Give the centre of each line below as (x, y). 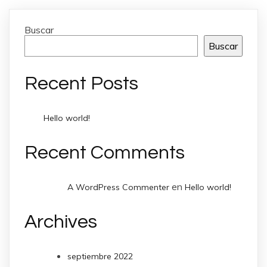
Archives (61, 222)
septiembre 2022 (100, 257)
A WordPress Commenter (118, 187)
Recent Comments (105, 153)
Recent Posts (81, 83)
